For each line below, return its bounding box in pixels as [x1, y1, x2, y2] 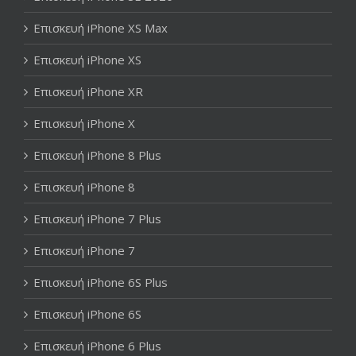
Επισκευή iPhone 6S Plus [33, 273, 168, 290]
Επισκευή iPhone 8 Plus [33, 146, 161, 163]
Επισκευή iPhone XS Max [33, 19, 168, 36]
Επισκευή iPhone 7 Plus [33, 210, 161, 226]
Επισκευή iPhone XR [33, 83, 143, 99]
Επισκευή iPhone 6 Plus [33, 337, 161, 354]
